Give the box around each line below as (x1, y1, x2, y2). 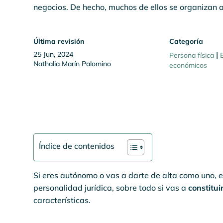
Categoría (169, 37, 204, 46)
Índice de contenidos (39, 140, 115, 151)
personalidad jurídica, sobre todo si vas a (33, 183, 189, 193)
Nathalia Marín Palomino (33, 59, 111, 68)
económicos (169, 61, 208, 70)
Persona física (169, 51, 215, 60)
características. (33, 195, 91, 205)
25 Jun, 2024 (33, 50, 74, 59)
